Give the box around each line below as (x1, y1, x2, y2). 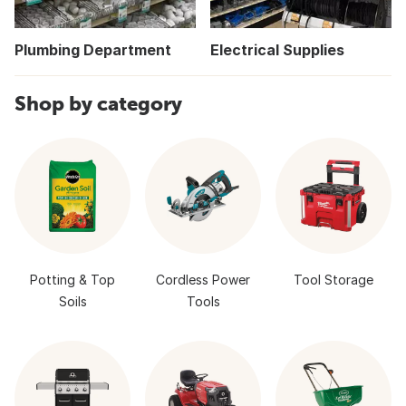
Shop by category (14, 92, 182, 116)
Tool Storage (294, 272, 373, 288)
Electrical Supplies (210, 41, 344, 60)
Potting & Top (30, 272, 115, 288)
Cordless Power (156, 272, 250, 288)
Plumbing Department (14, 41, 171, 60)
